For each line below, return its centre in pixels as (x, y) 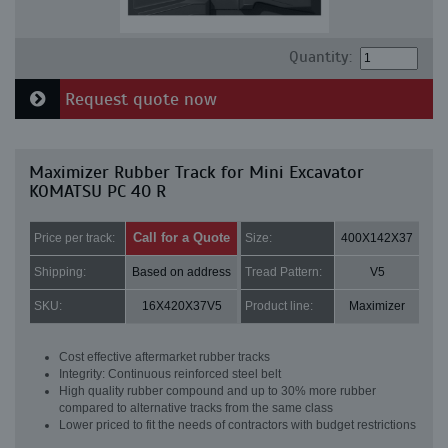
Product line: (279, 306)
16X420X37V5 (181, 306)
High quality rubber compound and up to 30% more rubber (217, 391)
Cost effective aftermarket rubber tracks (164, 357)
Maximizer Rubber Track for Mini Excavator (196, 172)
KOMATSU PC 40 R (97, 191)
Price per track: (74, 238)
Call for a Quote (181, 237)
